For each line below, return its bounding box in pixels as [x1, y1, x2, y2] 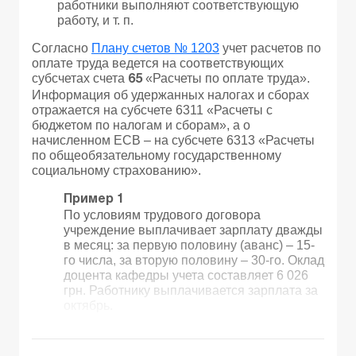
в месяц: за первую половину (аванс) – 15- [64, 238, 315, 253]
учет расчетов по [219, 41, 321, 56]
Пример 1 [64, 194, 124, 206]
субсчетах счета [32, 72, 128, 86]
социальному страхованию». [32, 164, 201, 178]
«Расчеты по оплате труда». [142, 72, 310, 86]
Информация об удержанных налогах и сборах [32, 88, 309, 103]
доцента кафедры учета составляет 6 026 [64, 269, 308, 283]
